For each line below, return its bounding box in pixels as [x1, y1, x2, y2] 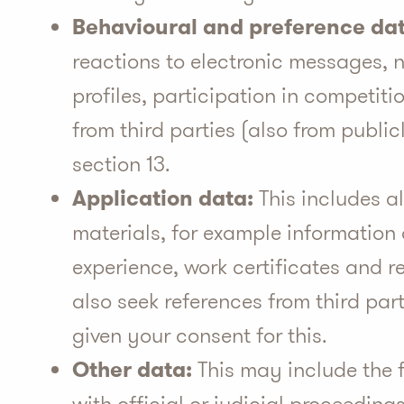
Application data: [72, 183, 253, 214]
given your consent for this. [72, 320, 327, 351]
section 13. [72, 149, 170, 179]
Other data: [72, 354, 192, 385]
